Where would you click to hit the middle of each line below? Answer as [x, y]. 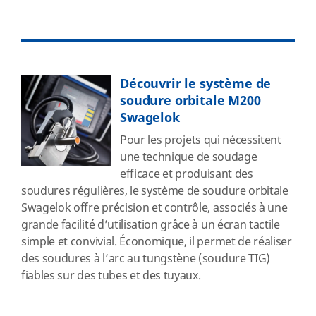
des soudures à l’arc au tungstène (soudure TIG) [146, 259]
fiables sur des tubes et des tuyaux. [111, 276]
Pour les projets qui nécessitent [201, 140]
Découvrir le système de [196, 84]
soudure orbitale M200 [190, 101]
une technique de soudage [189, 157]
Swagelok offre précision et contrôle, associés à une [154, 208]
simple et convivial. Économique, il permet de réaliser [157, 242]
